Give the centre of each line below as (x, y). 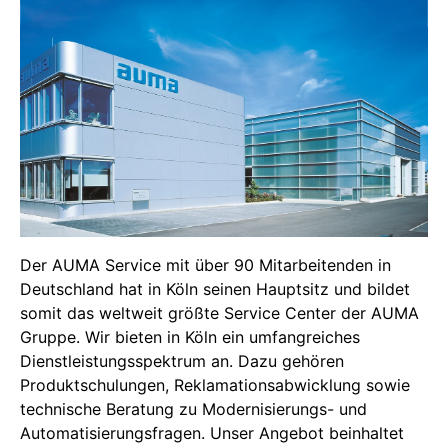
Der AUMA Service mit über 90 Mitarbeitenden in (205, 264)
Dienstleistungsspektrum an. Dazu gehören (182, 360)
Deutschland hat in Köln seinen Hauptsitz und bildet (215, 288)
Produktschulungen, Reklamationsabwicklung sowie (215, 384)
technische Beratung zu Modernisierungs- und (193, 408)
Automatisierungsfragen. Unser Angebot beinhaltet (212, 432)
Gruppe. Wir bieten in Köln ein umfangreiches (190, 336)
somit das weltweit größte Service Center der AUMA (219, 312)
